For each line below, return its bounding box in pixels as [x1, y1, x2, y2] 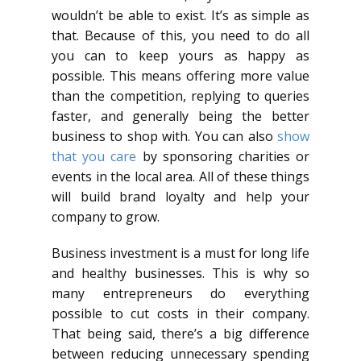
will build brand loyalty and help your [52, 187, 309, 205]
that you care [52, 147, 137, 165]
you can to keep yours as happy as [52, 46, 309, 64]
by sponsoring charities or [136, 147, 310, 165]
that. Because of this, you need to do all [52, 26, 309, 44]
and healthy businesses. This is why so [52, 263, 309, 282]
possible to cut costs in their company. [52, 304, 309, 322]
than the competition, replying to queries [52, 86, 309, 105]
